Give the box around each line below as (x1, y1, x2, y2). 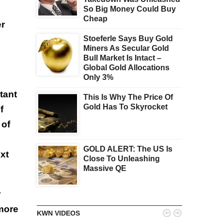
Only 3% (83, 73, 113, 82)
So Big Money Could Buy (83, 5, 176, 14)
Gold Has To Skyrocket (83, 103, 168, 111)
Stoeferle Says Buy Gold (83, 34, 173, 43)
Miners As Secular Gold (83, 44, 169, 53)
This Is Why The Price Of (83, 93, 173, 102)
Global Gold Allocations (83, 63, 170, 72)
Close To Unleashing (83, 155, 160, 163)
